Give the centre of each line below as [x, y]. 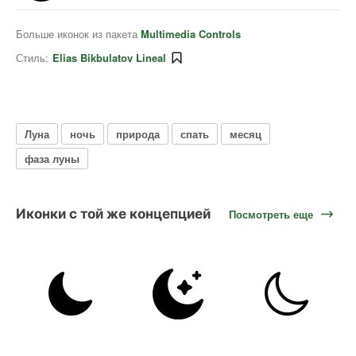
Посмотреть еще [271, 214]
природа [138, 133]
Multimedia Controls [191, 34]
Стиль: [32, 58]
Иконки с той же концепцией [113, 214]
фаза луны [52, 158]
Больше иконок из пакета [78, 34]
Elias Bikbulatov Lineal [109, 58]
